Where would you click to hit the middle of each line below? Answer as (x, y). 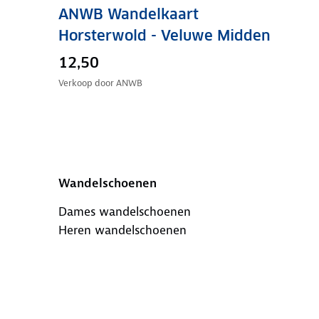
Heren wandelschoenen (122, 230)
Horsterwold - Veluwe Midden (164, 36)
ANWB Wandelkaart (128, 15)
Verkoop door (87, 83)
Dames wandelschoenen (124, 212)
